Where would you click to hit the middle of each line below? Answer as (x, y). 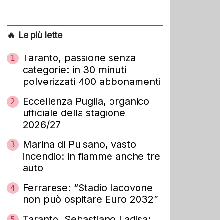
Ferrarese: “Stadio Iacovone (88, 187)
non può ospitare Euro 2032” (90, 199)
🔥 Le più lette (35, 35)
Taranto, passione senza (79, 58)
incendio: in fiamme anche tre (91, 156)
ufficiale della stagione (74, 113)
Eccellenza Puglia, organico (86, 101)
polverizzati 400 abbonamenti (92, 81)
